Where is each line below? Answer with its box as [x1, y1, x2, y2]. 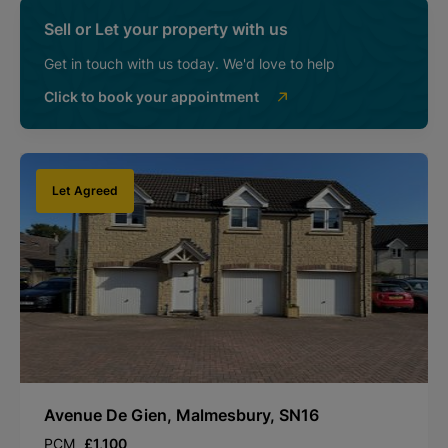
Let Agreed [52, 182, 118, 198]
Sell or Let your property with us [44, 18, 288, 39]
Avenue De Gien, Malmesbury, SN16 [44, 404, 319, 425]
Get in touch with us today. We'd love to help [44, 54, 335, 72]
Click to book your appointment [44, 87, 259, 105]
